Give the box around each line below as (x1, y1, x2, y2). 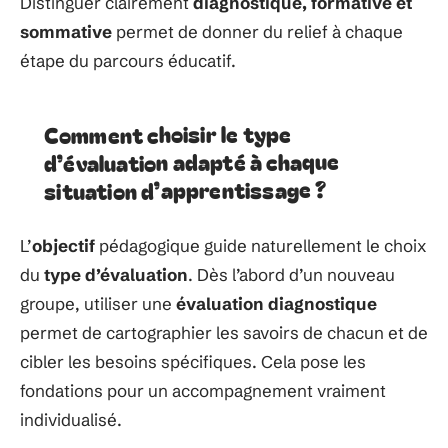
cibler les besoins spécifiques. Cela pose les (20, 351, 366, 372)
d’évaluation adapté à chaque (43, 144, 340, 179)
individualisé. (20, 409, 122, 430)
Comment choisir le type (43, 116, 292, 151)
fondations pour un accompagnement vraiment (20, 380, 386, 401)
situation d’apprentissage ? (44, 172, 327, 207)
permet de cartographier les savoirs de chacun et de (20, 322, 428, 343)
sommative (20, 21, 112, 42)
